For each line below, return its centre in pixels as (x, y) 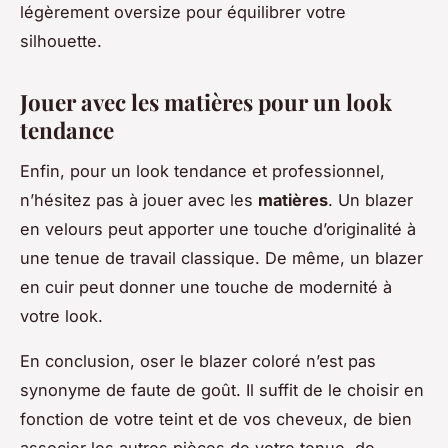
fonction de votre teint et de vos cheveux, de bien (216, 418)
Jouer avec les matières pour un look (206, 101)
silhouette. (61, 40)
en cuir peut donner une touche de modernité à (206, 286)
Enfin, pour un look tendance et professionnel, (202, 170)
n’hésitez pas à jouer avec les (139, 199)
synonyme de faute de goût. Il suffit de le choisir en (222, 389)
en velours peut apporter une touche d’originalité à (218, 228)
